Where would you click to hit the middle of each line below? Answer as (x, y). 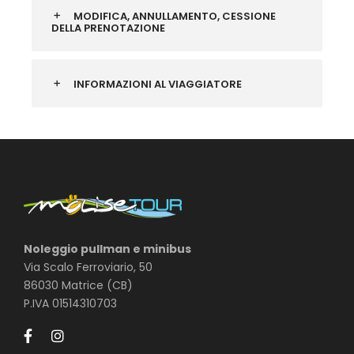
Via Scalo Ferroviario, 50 (88, 267)
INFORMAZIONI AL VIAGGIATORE (158, 84)
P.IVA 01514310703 (70, 303)
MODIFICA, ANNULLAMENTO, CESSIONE (175, 16)
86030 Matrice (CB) (78, 285)
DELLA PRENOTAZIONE (108, 28)
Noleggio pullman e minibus (107, 249)
